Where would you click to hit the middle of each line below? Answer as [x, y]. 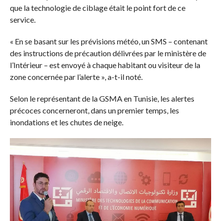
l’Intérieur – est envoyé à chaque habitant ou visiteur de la [105, 65]
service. [22, 19]
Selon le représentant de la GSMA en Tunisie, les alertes [102, 98]
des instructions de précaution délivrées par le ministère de [108, 53]
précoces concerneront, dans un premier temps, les [94, 110]
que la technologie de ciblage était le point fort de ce [97, 7]
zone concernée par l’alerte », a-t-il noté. [76, 76]
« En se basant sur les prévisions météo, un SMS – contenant [109, 41]
